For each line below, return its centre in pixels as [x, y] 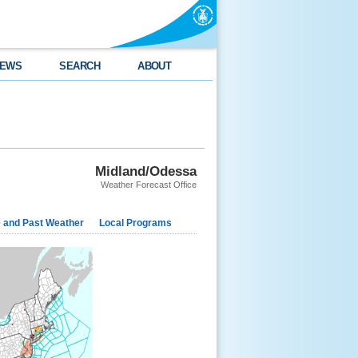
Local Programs [135, 223]
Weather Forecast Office [149, 185]
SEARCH [80, 66]
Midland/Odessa [146, 171]
